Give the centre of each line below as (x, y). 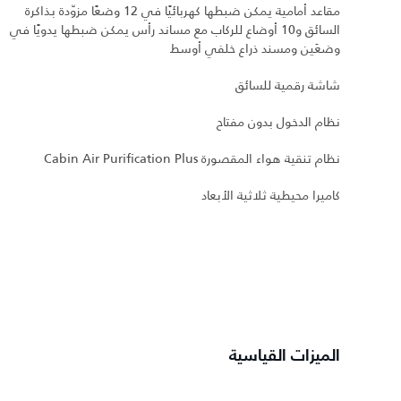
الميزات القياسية (285, 357)
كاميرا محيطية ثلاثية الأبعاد (271, 196)
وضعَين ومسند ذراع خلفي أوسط (255, 49)
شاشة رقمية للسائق (288, 85)
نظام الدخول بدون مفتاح (278, 122)
